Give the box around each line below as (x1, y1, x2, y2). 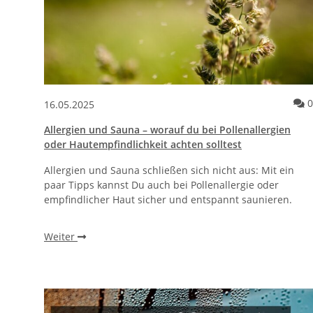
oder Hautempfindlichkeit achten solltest (44, 138, 242, 152)
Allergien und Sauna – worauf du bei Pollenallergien (44, 123, 291, 137)
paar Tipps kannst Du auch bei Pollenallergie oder (44, 178, 279, 192)
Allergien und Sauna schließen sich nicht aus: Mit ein (44, 163, 294, 177)
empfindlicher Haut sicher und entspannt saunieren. (44, 193, 292, 207)
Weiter (44, 230, 78, 244)
